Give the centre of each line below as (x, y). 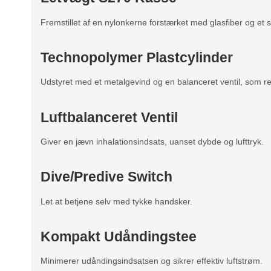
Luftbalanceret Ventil (109, 117)
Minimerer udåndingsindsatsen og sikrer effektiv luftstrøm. (152, 261)
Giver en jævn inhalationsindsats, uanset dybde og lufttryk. (152, 142)
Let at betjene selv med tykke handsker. (116, 201)
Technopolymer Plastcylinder (137, 57)
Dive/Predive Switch (106, 177)
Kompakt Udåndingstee (119, 236)
